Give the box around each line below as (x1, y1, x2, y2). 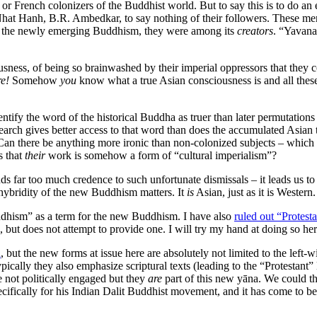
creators (237, 24, 273, 37)
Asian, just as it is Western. (194, 185, 316, 198)
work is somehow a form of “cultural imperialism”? (45, 149, 277, 161)
